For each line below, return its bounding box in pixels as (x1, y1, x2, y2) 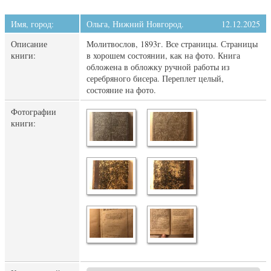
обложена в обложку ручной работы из (87, 61, 230, 73)
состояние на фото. (87, 84, 156, 96)
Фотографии (11, 106, 56, 117)
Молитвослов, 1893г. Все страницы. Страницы (87, 38, 258, 50)
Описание (11, 38, 47, 50)
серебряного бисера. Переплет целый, (87, 73, 224, 84)
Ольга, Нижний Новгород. (87, 18, 184, 30)
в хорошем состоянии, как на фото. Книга (87, 50, 240, 61)
